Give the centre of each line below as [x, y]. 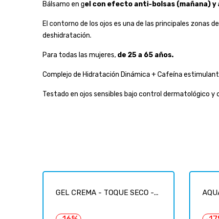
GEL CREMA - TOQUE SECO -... [107, 192]
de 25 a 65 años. [145, 55]
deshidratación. [67, 35]
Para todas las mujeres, [79, 55]
